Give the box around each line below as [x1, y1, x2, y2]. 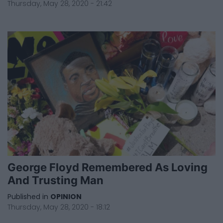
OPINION [50, 192, 82, 202]
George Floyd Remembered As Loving [7, 160, 208, 174]
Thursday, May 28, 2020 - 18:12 [7, 202, 110, 213]
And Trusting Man [7, 173, 104, 187]
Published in [7, 192, 48, 202]
